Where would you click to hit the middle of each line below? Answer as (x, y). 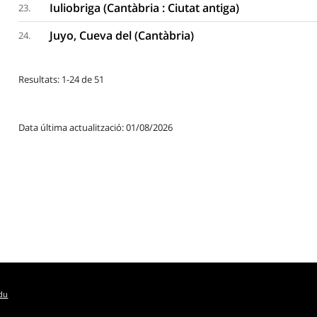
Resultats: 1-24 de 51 (61, 79)
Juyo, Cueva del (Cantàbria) (122, 35)
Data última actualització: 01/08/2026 (95, 127)
